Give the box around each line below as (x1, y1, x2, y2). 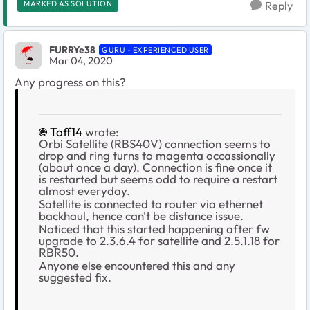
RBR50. (39, 244, 79, 259)
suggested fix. (39, 269, 111, 284)
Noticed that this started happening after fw (39, 221, 270, 236)
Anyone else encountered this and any (39, 257, 235, 273)
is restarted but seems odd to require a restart (39, 171, 277, 186)
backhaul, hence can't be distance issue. (39, 208, 244, 223)
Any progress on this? (15, 74, 129, 89)
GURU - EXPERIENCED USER (102, 45, 209, 55)
